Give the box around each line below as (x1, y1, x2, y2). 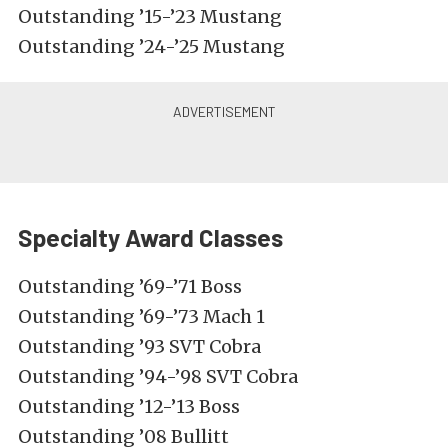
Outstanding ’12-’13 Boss (18, 395, 240, 419)
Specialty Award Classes (18, 223, 283, 253)
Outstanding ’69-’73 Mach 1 (18, 305, 265, 329)
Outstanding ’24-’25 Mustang (18, 35, 285, 59)
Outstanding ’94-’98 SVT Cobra (18, 365, 298, 389)
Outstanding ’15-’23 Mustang (18, 5, 282, 29)
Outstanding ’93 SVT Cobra (18, 335, 261, 359)
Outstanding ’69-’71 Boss (18, 275, 242, 299)
